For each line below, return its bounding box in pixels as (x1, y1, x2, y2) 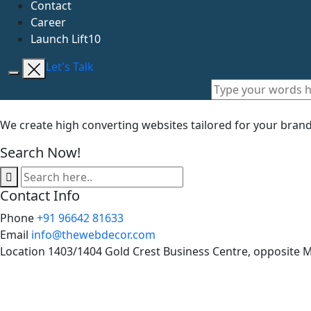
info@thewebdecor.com (31, 226, 155, 242)
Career (31, 14, 66, 30)
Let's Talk (46, 58, 94, 74)
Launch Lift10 (31, 31, 101, 47)
